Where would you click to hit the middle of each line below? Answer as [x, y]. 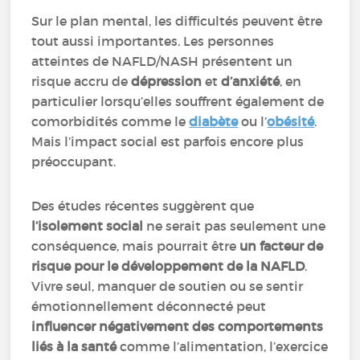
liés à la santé [74, 346]
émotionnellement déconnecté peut [149, 306]
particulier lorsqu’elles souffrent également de [178, 101]
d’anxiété [251, 81]
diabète [214, 121]
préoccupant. [74, 162]
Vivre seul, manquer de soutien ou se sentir [168, 286]
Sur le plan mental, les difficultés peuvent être [177, 21]
